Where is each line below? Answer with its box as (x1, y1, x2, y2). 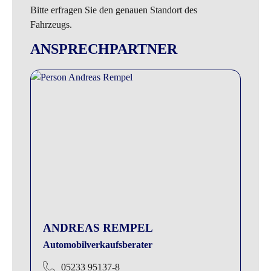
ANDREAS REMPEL (43, 221, 153, 235)
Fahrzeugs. (30, 19, 72, 30)
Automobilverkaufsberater (43, 240, 152, 250)
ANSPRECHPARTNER (30, 41, 177, 57)
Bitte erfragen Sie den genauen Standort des (30, 4, 197, 15)
